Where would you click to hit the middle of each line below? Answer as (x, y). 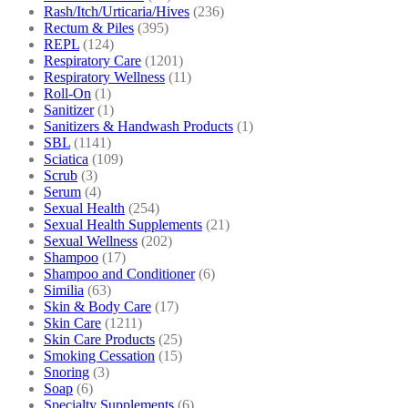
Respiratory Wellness (104, 76)
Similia (64, 290)
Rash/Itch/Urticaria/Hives (117, 11)
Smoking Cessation (99, 355)
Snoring (66, 372)
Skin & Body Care (97, 306)
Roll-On (67, 93)
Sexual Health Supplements (123, 224)
